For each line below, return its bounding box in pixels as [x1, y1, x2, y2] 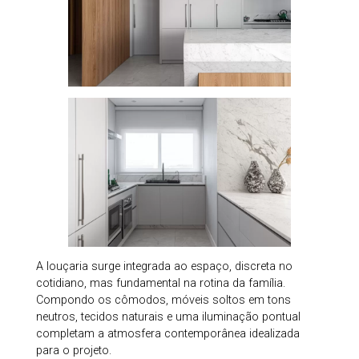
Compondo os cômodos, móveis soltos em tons [35, 293, 291, 308]
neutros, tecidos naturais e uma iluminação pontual [35, 310, 301, 325]
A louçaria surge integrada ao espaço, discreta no [35, 260, 292, 274]
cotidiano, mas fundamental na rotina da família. [35, 276, 285, 291]
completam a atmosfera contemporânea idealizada [35, 327, 300, 341]
